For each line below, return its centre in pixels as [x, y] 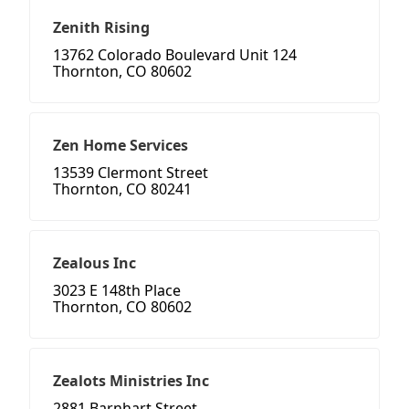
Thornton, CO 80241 [122, 189]
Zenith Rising [101, 28]
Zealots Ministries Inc [131, 381]
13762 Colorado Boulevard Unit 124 [175, 55]
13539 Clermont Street [131, 173]
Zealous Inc [94, 263]
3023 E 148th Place [117, 291]
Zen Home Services [121, 146]
